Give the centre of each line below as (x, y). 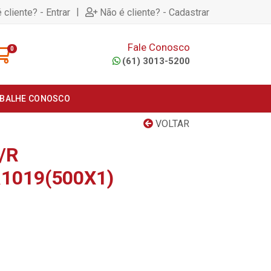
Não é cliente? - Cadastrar (155, 12)
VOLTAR (171, 124)
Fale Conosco (159, 47)
